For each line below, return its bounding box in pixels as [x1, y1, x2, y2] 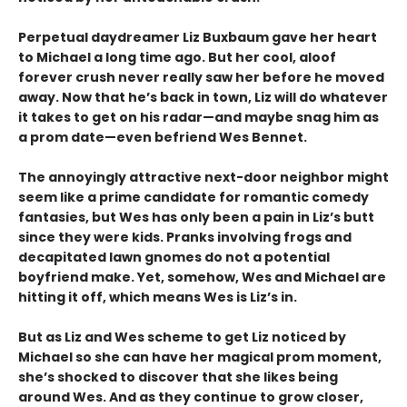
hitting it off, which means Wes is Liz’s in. [18, 288, 297, 307]
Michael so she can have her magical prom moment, [18, 348, 382, 367]
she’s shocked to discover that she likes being [18, 368, 338, 387]
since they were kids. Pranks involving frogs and [18, 228, 352, 247]
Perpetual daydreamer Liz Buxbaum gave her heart [18, 28, 377, 47]
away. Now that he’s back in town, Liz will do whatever [18, 88, 388, 107]
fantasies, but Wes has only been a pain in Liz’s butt [18, 208, 374, 227]
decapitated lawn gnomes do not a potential [18, 248, 330, 267]
